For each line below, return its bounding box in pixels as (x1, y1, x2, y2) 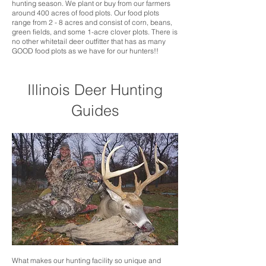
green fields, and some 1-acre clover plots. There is (12, 27, 178, 36)
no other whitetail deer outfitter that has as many (12, 37, 166, 46)
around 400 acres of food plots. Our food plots (12, 8, 159, 17)
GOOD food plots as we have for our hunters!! (12, 46, 159, 55)
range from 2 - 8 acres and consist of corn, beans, (12, 18, 172, 27)
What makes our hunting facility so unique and (12, 256, 161, 265)
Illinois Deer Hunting (27, 81, 163, 99)
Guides (71, 102, 119, 119)
